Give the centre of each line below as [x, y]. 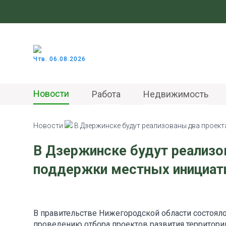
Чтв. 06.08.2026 [60, 59]
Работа [106, 94]
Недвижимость [176, 94]
